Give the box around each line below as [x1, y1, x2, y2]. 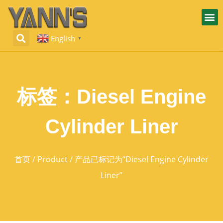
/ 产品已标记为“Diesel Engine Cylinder [68, 154, 209, 165]
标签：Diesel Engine [17, 86, 206, 108]
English [51, 33, 76, 43]
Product [37, 154, 68, 165]
